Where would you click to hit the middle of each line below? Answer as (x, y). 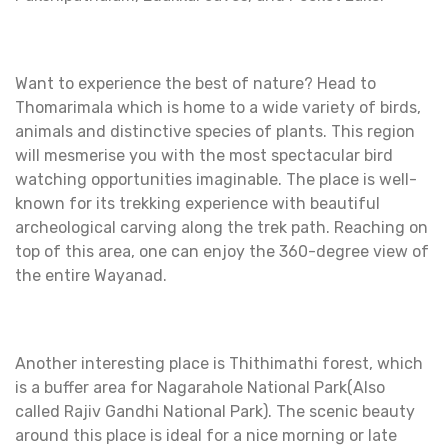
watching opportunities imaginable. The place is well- (216, 180)
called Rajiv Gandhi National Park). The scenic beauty (215, 412)
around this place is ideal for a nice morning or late (206, 436)
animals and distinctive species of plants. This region (215, 132)
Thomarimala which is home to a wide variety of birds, (218, 108)
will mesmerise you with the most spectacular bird (204, 156)
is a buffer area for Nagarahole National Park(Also (200, 388)
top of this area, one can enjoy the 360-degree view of (222, 252)
